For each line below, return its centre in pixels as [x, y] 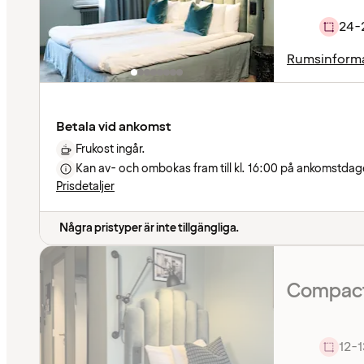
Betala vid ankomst [114, 126]
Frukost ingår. [110, 149]
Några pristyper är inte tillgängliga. [149, 227]
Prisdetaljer [85, 186]
